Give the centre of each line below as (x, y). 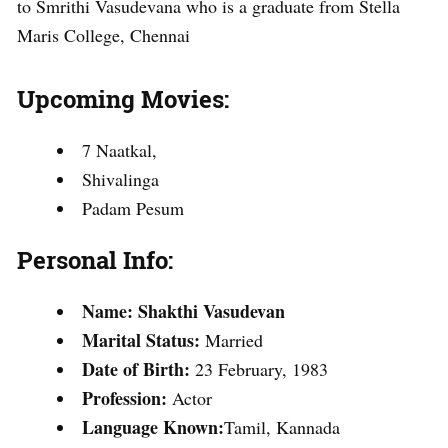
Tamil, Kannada (282, 426)
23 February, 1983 (259, 368)
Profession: (127, 397)
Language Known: (153, 426)
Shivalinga (120, 178)
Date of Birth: (136, 368)
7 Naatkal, (119, 149)
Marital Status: (143, 339)
